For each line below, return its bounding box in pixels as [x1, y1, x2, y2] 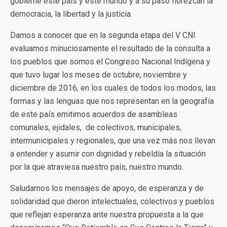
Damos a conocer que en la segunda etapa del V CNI [10, 30, 196, 40]
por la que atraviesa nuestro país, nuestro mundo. [10, 162, 183, 172]
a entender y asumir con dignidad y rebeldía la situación [10, 149, 206, 159]
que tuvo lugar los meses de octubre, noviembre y [10, 70, 187, 80]
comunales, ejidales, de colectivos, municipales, [10, 123, 181, 132]
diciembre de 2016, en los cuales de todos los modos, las [10, 83, 216, 93]
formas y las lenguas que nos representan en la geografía [10, 96, 214, 106]
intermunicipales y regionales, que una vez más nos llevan [10, 136, 215, 145]
